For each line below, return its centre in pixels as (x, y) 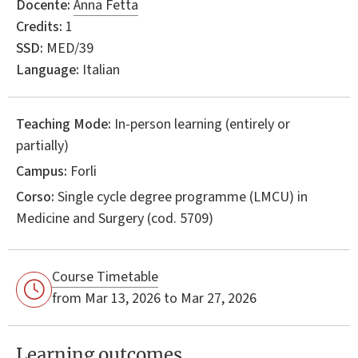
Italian (99, 70)
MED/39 (68, 48)
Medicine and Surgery (80, 218)
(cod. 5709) (179, 218)
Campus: (42, 171)
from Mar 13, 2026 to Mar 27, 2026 (154, 298)
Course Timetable (105, 276)
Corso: (35, 197)
